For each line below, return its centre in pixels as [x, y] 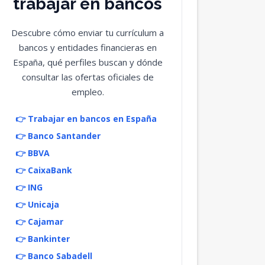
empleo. [88, 92]
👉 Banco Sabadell [54, 256]
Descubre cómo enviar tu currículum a [88, 33]
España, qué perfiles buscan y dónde [88, 62]
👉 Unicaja [37, 204]
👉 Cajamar [39, 222]
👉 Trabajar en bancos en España [86, 119]
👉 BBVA [32, 153]
